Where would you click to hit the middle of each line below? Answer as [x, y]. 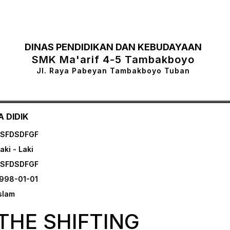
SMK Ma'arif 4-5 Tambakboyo [113, 59]
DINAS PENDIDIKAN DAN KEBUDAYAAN [113, 47]
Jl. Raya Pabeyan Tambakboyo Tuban [113, 70]
